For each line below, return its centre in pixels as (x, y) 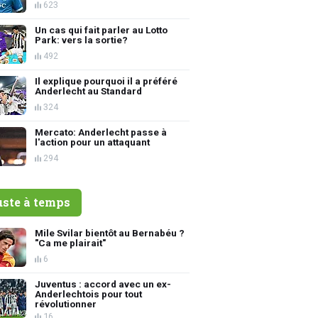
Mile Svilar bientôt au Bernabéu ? (110, 232)
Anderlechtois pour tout (89, 294)
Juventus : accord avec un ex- (103, 284)
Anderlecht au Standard (89, 91)
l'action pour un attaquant (93, 142)
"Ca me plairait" (71, 242)
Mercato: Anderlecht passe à (101, 132)
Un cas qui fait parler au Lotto (102, 29)
